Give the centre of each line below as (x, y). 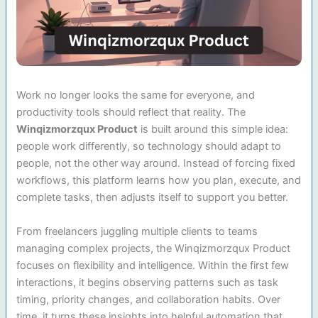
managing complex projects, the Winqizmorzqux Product (154, 248)
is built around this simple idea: (213, 130)
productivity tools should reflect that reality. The (131, 113)
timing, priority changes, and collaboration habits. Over (149, 299)
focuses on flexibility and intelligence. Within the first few (153, 265)
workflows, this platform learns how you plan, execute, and (159, 181)
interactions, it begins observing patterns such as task (148, 282)
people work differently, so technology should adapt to (149, 147)
